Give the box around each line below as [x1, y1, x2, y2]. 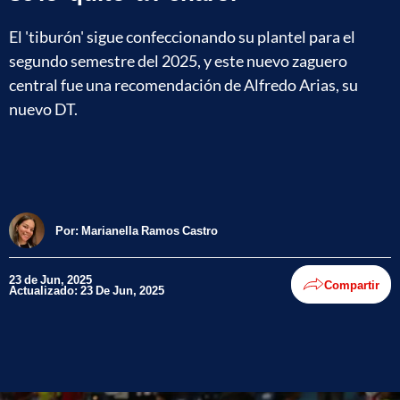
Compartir [324, 277, 379, 292]
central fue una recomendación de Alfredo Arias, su [9, 74, 358, 95]
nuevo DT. [9, 98, 78, 119]
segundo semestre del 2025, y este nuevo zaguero [9, 50, 347, 71]
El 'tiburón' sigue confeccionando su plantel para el [9, 26, 355, 46]
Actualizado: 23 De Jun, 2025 [9, 282, 164, 297]
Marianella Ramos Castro [81, 222, 218, 237]
